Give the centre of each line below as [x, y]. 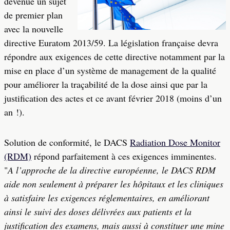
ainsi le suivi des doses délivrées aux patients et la [98, 212]
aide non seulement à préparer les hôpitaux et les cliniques [114, 184]
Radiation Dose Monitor [175, 142]
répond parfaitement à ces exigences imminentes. [124, 156]
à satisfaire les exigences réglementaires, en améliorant [107, 198]
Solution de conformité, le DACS [67, 142]
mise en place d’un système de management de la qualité [110, 70]
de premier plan [33, 15]
